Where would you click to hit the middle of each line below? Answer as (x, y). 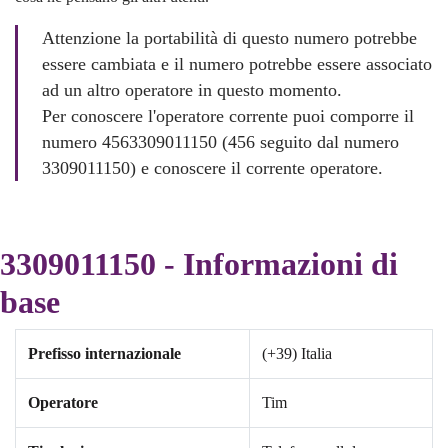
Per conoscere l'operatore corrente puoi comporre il (228, 116)
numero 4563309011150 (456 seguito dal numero (221, 142)
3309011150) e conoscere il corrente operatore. (213, 168)
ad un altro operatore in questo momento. (192, 90)
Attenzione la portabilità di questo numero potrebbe (230, 38)
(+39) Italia (297, 354)
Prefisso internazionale (104, 354)
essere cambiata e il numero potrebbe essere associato (237, 64)
